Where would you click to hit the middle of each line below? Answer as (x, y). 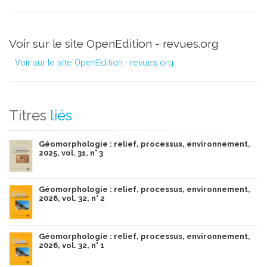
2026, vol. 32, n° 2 (72, 198)
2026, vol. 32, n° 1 (72, 246)
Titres (28, 116)
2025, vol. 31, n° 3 (71, 153)
